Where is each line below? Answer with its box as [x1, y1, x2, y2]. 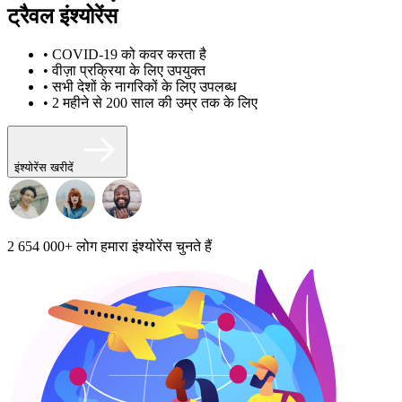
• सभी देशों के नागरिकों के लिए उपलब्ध [43, 78, 236, 94]
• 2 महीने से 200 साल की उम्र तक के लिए [43, 94, 258, 110]
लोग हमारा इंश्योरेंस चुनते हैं [73, 238, 212, 254]
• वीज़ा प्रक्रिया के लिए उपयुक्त [43, 62, 205, 78]
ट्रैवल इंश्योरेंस [7, 4, 118, 28]
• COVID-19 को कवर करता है [43, 46, 206, 62]
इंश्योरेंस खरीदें [14, 160, 74, 174]
